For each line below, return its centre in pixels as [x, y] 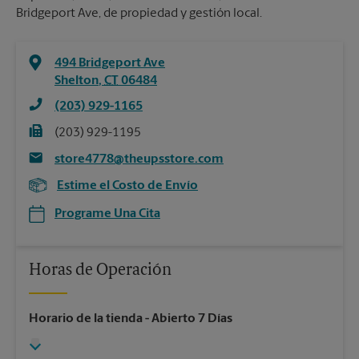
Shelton [77, 81]
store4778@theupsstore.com [139, 160]
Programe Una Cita [107, 214]
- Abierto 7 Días [188, 319]
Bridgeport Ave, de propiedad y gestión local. [139, 14]
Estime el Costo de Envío [127, 186]
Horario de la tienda [86, 319]
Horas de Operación [100, 271]
